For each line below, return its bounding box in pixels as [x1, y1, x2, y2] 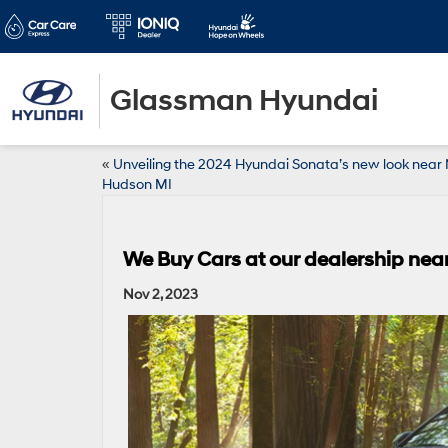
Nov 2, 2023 [123, 286, 198, 303]
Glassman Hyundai [110, 82, 378, 120]
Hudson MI [102, 176, 172, 193]
